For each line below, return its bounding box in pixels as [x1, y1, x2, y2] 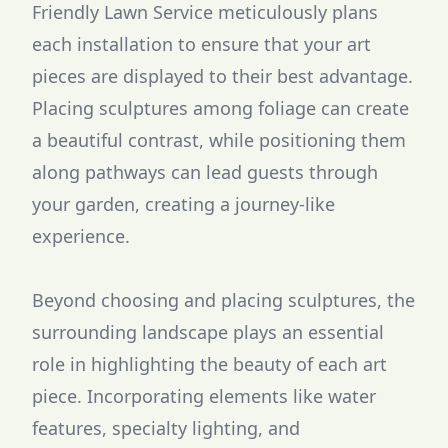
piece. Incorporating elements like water [32, 384, 376, 408]
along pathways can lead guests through [32, 160, 378, 184]
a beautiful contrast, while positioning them [32, 128, 406, 152]
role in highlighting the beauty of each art [32, 352, 387, 376]
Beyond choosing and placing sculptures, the [32, 288, 415, 312]
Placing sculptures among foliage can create [32, 96, 409, 120]
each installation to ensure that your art [32, 32, 371, 56]
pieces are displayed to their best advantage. [32, 64, 413, 88]
